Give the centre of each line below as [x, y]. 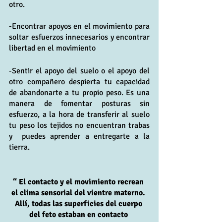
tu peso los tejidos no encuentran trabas [79, 125]
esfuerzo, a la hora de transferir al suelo [79, 114]
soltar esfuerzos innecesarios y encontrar [79, 37]
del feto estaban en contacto [79, 214]
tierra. [19, 147]
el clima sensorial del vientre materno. [79, 193]
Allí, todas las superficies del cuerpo [79, 203]
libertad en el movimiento [52, 48]
